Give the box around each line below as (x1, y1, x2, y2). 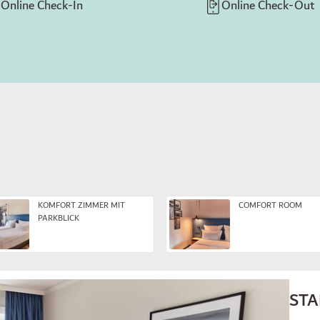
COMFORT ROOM (239, 197, 302, 213)
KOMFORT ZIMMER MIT (38, 197, 125, 213)
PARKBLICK (38, 210, 79, 226)
